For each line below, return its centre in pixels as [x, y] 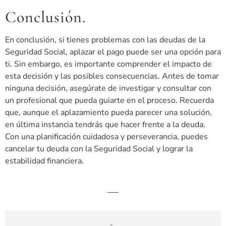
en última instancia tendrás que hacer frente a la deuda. [105, 125]
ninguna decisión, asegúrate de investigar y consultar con [108, 89]
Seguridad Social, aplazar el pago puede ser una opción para [113, 52]
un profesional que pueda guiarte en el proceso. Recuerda [109, 101]
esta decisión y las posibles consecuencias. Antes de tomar [112, 76]
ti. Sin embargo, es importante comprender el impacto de [108, 64]
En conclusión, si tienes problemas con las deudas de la [105, 40]
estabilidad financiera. [44, 161]
